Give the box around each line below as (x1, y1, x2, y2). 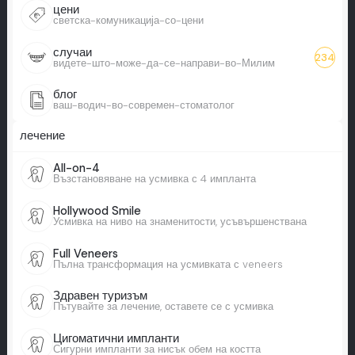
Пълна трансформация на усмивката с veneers (52, 257, 283, 271)
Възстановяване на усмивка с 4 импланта (52, 172, 256, 186)
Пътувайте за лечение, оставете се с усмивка (52, 300, 273, 314)
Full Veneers (52, 246, 118, 261)
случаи (52, 44, 92, 60)
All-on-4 (52, 161, 100, 177)
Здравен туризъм (52, 288, 147, 304)
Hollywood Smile (52, 203, 141, 219)
